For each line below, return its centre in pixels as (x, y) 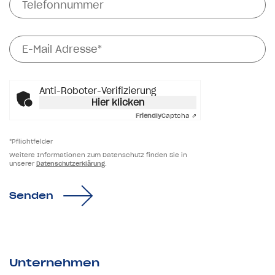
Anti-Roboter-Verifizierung (98, 91)
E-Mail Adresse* (44, 42)
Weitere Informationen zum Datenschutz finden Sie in (98, 155)
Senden (31, 196)
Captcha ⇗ (179, 115)
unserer (23, 163)
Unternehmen (54, 262)
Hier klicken (118, 102)
